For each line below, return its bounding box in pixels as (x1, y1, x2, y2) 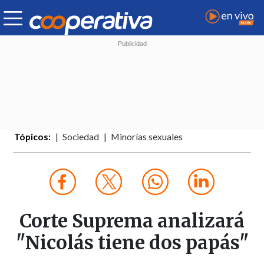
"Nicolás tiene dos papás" (15, 231, 249, 255)
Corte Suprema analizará (19, 209, 245, 233)
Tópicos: (14, 131, 51, 143)
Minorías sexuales (111, 131, 183, 143)
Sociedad (62, 131, 100, 143)
